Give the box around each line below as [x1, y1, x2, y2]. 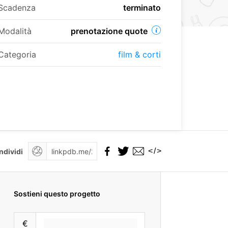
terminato [123, 3, 161, 13]
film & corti [118, 49, 161, 60]
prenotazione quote [70, 26, 152, 36]
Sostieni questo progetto [14, 189, 100, 198]
